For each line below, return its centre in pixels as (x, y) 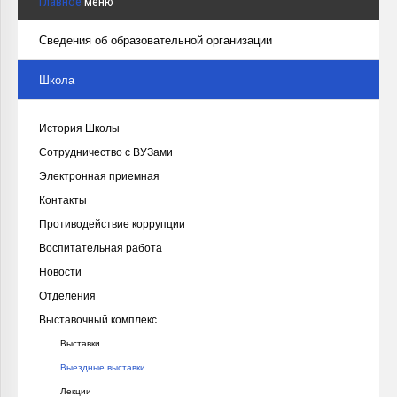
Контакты (63, 200)
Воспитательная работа (101, 248)
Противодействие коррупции (112, 224)
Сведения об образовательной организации (156, 40)
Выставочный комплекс (98, 320)
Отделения (67, 296)
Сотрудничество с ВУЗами (106, 152)
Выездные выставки (103, 367)
